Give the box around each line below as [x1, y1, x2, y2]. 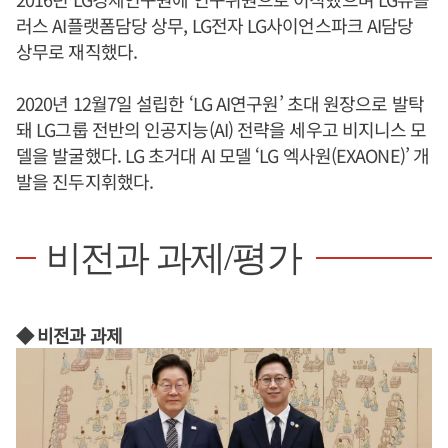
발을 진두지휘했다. [16, 168, 153, 194]
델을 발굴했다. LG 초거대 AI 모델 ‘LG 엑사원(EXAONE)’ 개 [16, 142, 430, 168]
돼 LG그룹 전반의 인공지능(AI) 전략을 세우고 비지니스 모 [16, 116, 427, 142]
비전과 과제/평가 [46, 238, 301, 278]
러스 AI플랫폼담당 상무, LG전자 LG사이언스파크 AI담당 [16, 12, 414, 38]
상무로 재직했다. [16, 38, 137, 64]
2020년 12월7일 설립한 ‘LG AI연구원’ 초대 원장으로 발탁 [16, 90, 424, 116]
